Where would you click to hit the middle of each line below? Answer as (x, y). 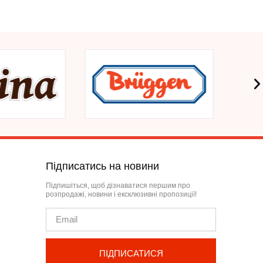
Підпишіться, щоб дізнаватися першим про (118, 185)
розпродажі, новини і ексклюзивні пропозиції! (121, 194)
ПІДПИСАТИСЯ (131, 253)
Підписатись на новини (102, 166)
